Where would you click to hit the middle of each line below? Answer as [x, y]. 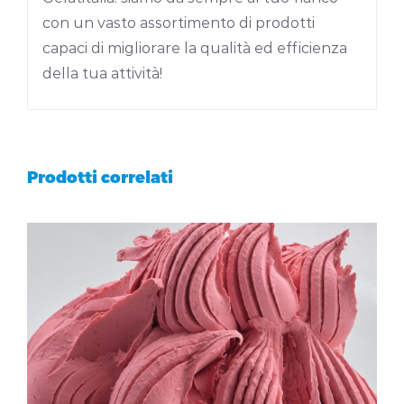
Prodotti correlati [100, 177]
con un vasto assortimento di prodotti [178, 23]
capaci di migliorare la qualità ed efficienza [194, 48]
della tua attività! [102, 73]
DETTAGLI [202, 324]
